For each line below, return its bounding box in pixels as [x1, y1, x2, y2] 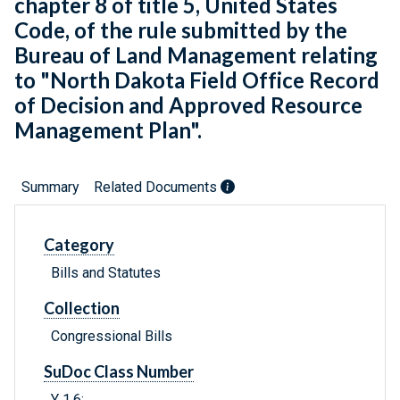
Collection [44, 298, 120, 319]
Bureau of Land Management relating [14, 42, 378, 69]
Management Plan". [14, 117, 202, 144]
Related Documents [94, 179, 221, 196]
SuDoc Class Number [44, 362, 194, 382]
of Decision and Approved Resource [14, 92, 362, 119]
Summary [21, 179, 79, 196]
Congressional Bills [51, 328, 172, 346]
